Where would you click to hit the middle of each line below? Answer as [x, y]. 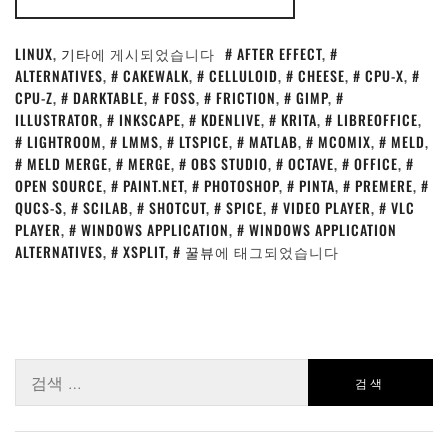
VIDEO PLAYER [327, 207]
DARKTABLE [108, 97]
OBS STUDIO [229, 163]
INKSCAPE [150, 119]
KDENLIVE [231, 119]
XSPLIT [144, 251]
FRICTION [246, 97]
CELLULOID [243, 75]
